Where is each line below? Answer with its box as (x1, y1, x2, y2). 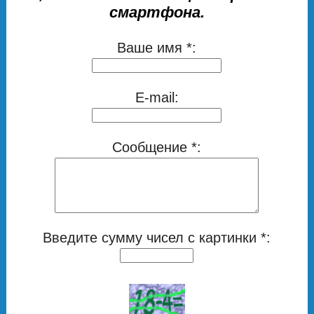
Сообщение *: (112, 139, 202, 155)
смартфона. (109, 3, 205, 21)
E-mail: (135, 89, 179, 105)
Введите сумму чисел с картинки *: (43, 229, 271, 245)
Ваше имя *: (117, 39, 197, 55)
